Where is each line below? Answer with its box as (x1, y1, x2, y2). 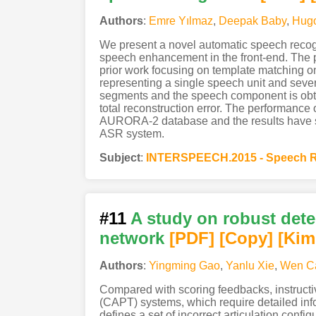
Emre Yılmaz (148, 14, 213, 27)
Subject (99, 151, 140, 164)
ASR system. (99, 127, 164, 140)
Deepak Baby (218, 14, 286, 27)
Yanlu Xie (225, 259, 274, 272)
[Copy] (219, 228, 273, 248)
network (99, 228, 164, 248)
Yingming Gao (148, 259, 220, 272)
